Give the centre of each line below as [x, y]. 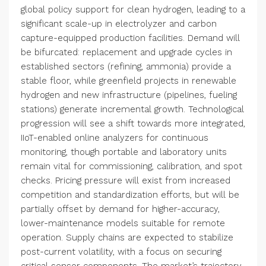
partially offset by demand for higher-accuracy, [120, 209]
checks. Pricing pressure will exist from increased [126, 181]
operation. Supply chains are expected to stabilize [127, 238]
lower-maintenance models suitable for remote [123, 224]
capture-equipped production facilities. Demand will [130, 38]
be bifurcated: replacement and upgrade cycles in [126, 53]
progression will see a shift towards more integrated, [133, 124]
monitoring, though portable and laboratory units [124, 152]
